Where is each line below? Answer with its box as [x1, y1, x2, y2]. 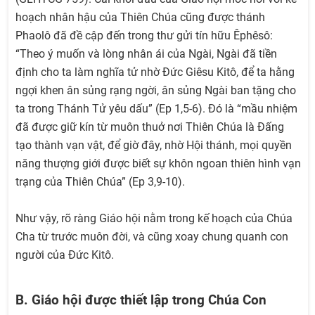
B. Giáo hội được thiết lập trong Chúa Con [15, 292, 266, 308]
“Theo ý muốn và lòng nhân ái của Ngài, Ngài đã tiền [15, 47, 277, 61]
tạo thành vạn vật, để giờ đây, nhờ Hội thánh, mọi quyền [15, 139, 292, 153]
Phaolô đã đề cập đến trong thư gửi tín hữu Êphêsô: [15, 29, 273, 43]
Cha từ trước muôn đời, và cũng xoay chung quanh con [15, 230, 288, 244]
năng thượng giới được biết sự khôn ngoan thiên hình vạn [15, 157, 301, 171]
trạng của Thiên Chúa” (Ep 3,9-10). [15, 175, 185, 189]
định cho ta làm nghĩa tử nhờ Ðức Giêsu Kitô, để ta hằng [15, 65, 295, 79]
